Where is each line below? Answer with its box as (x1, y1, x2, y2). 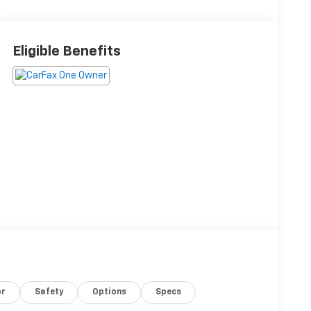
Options (92, 288, 127, 297)
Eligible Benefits (12, 44, 121, 58)
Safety (35, 288, 64, 297)
